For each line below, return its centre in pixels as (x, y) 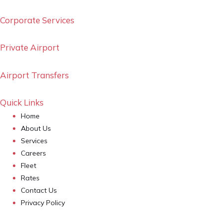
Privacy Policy (43, 203)
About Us (36, 129)
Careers (33, 153)
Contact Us (39, 191)
